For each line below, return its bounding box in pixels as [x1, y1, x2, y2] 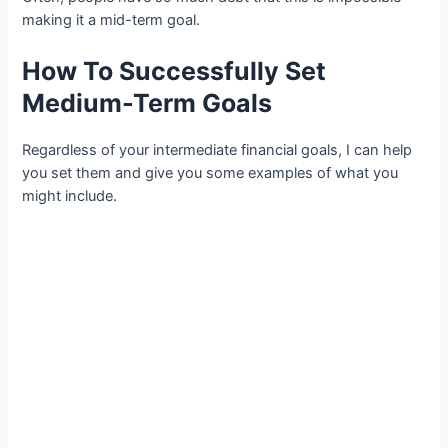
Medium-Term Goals [22, 88, 273, 119]
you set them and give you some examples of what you [22, 164, 399, 183]
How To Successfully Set [22, 56, 327, 87]
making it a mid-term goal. [22, 11, 201, 30]
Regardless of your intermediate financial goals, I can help [22, 141, 413, 160]
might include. [22, 187, 122, 206]
